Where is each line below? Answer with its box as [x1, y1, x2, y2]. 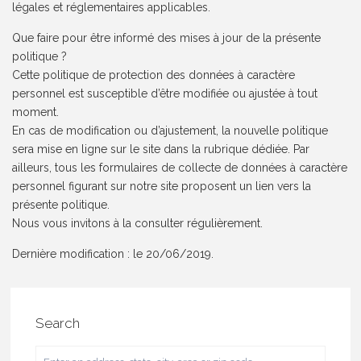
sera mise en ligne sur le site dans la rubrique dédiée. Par [12, 143, 310, 156]
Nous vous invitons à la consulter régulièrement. [12, 217, 263, 230]
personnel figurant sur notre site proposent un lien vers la [12, 180, 312, 193]
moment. [12, 106, 60, 119]
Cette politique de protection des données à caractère [12, 68, 296, 82]
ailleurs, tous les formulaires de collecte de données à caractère [12, 161, 348, 175]
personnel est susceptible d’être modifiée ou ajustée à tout [12, 87, 318, 101]
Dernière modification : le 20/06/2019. [12, 247, 214, 261]
